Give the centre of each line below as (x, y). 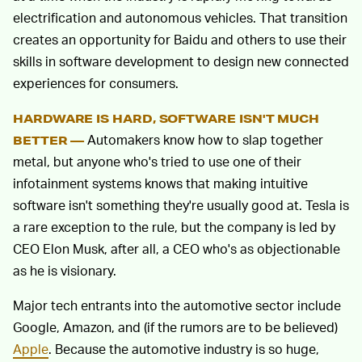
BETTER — (49, 141)
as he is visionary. (65, 271)
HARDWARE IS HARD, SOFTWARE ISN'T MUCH (166, 119)
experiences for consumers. (96, 83)
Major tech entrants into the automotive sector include (177, 305)
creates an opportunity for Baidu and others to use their (180, 40)
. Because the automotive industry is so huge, (184, 349)
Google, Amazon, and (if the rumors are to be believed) (175, 327)
